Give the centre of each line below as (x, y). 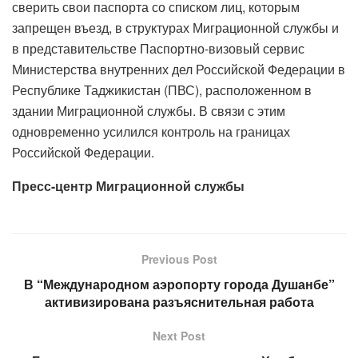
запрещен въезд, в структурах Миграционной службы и (175, 28)
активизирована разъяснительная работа (179, 302)
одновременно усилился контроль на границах (151, 132)
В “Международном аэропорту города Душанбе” (179, 284)
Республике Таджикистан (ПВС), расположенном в (162, 90)
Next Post (179, 336)
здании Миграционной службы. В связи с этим (149, 111)
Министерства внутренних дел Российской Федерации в (179, 70)
